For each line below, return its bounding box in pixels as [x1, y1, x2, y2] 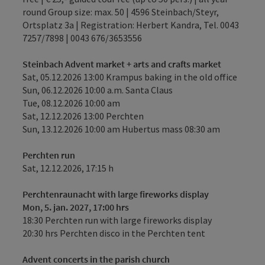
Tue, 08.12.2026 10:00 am [22, 97, 120, 109]
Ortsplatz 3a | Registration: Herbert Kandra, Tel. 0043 [22, 19, 239, 31]
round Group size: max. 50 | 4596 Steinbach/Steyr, [22, 6, 219, 18]
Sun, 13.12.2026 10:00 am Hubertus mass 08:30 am [22, 123, 220, 135]
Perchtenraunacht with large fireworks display [22, 188, 209, 200]
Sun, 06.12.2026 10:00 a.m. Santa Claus [22, 84, 173, 96]
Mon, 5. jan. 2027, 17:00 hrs [22, 201, 129, 213]
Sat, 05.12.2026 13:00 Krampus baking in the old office [22, 71, 237, 83]
